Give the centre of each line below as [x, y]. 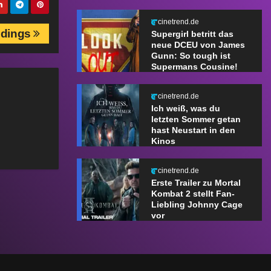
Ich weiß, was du [185, 109]
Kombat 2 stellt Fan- [193, 194]
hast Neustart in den [193, 130]
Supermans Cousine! [194, 67]
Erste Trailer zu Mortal [196, 183]
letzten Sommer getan [196, 119]
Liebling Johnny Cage [197, 205]
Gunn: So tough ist [191, 56]
